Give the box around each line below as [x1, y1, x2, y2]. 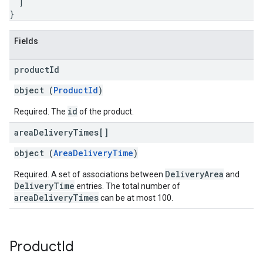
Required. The [14, 107, 68, 116]
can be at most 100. [99, 193, 173, 203]
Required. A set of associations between [14, 170, 165, 179]
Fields [14, 36, 38, 46]
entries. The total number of [75, 181, 180, 191]
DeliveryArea [165, 168, 224, 180]
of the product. [77, 107, 134, 116]
